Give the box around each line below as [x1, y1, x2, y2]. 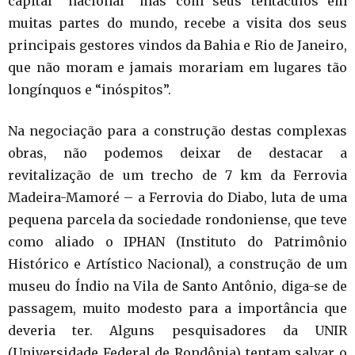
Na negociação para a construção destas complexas [8, 123, 347, 139]
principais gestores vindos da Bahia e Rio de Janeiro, [8, 37, 347, 54]
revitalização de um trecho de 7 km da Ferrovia [8, 167, 347, 184]
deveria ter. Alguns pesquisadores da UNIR [8, 323, 347, 339]
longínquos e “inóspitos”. [8, 82, 171, 98]
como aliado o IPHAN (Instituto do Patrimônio [8, 234, 347, 250]
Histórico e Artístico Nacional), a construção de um [8, 256, 347, 273]
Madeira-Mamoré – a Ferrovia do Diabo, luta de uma [8, 189, 347, 206]
